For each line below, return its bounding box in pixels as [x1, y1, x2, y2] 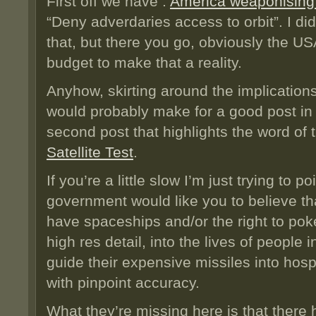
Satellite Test [47, 144, 133, 161]
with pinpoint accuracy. [47, 274, 200, 291]
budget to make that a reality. [47, 54, 242, 71]
